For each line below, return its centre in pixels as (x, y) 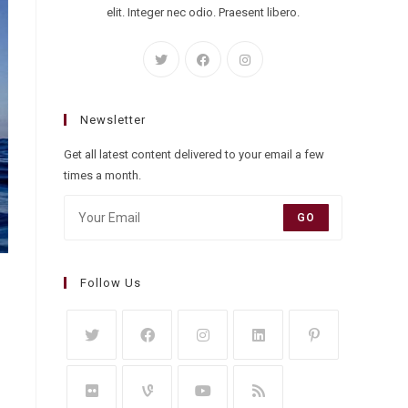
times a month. (102, 176)
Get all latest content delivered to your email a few (194, 155)
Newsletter (113, 120)
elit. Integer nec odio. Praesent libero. (203, 13)
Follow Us (111, 283)
